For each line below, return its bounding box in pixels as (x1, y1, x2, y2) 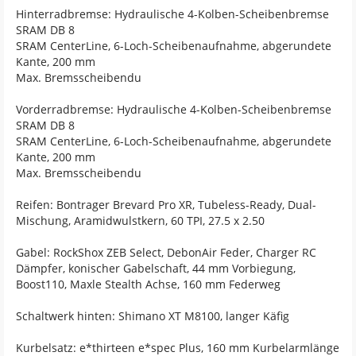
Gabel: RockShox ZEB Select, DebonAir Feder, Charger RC (16, 245, 316, 260)
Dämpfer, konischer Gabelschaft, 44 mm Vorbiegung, (16, 261, 296, 276)
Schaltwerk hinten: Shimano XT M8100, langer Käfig (16, 308, 289, 323)
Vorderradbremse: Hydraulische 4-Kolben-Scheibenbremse (16, 102, 331, 117)
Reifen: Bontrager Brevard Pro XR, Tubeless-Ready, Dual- (16, 197, 316, 212)
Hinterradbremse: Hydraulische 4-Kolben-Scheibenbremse (16, 6, 329, 21)
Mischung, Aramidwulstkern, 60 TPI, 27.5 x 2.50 (16, 213, 265, 228)
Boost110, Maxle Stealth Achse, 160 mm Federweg (16, 277, 281, 292)
